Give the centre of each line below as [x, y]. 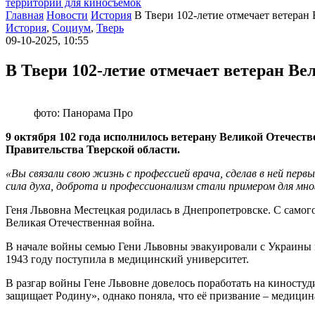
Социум [71, 28]
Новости [67, 15]
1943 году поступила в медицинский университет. [127, 259]
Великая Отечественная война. [80, 222]
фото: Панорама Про [83, 112]
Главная [25, 15]
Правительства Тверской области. [93, 149]
